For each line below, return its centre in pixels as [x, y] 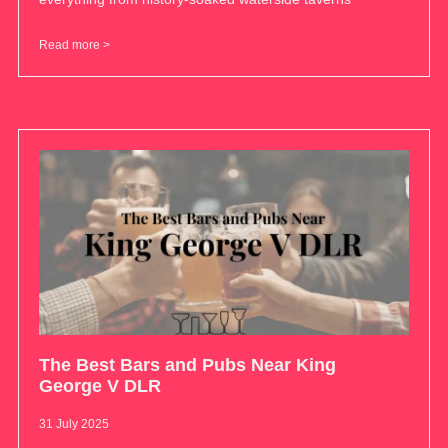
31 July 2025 [73, 424]
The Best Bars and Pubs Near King [187, 365]
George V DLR [99, 386]
